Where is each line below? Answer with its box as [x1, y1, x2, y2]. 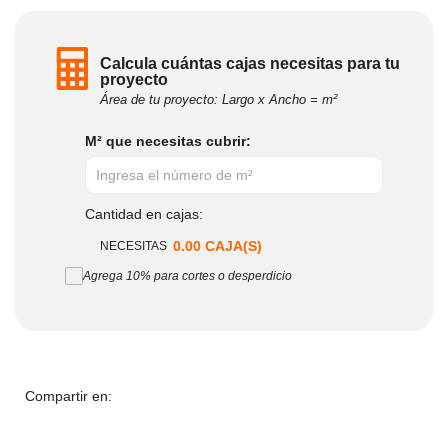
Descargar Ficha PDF [55, 429, 198, 446]
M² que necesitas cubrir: [85, 132, 251, 149]
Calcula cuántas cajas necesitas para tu [100, 54, 400, 72]
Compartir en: [25, 387, 112, 404]
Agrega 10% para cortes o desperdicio [83, 268, 292, 283]
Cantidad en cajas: [85, 205, 203, 222]
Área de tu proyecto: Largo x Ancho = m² [100, 91, 337, 107]
